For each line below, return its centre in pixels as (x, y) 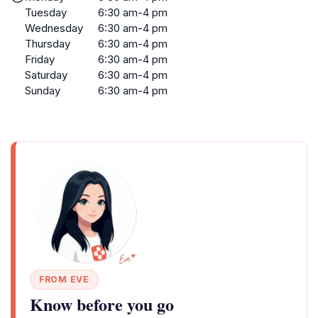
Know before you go (102, 304)
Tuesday (46, 12)
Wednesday (54, 28)
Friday (40, 59)
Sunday (43, 91)
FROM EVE (64, 279)
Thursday (48, 44)
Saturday (46, 75)
